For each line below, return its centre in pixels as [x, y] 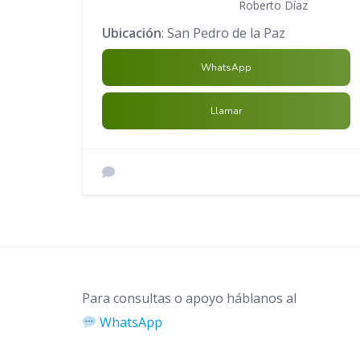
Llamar [226, 111]
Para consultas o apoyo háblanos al [189, 299]
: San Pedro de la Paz [223, 33]
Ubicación [132, 33]
